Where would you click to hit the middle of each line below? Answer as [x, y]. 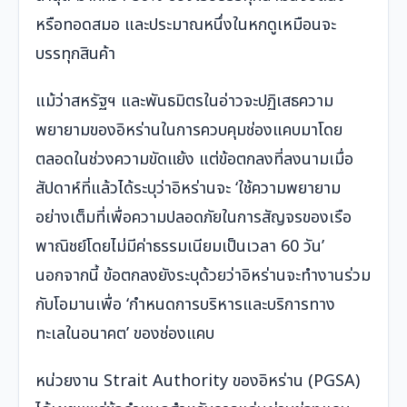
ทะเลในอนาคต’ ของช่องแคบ [125, 334]
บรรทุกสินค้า [75, 55]
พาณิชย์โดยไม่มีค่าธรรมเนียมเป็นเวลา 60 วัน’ [180, 247]
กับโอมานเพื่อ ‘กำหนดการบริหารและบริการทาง [185, 305]
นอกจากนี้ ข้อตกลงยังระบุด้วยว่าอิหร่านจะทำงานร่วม [203, 276]
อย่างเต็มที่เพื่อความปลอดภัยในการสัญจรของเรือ [194, 218]
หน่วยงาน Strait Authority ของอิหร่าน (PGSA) [198, 382]
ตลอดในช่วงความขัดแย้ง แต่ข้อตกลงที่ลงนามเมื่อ [194, 160]
